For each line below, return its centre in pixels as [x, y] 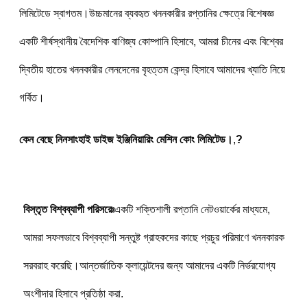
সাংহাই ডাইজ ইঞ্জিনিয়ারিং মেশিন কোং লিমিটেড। [150, 139]
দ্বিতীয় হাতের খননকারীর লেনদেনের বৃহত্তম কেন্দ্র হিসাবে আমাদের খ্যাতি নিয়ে [152, 69]
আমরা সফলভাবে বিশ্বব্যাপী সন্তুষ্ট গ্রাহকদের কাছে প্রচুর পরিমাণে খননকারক [153, 237]
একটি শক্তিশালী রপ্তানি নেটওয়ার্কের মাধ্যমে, [192, 209]
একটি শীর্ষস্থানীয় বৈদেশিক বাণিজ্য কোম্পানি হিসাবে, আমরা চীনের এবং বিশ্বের [151, 41]
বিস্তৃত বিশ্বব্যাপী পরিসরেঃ [69, 209]
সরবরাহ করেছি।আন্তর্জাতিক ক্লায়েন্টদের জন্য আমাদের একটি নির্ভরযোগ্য [149, 265]
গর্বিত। [32, 97]
